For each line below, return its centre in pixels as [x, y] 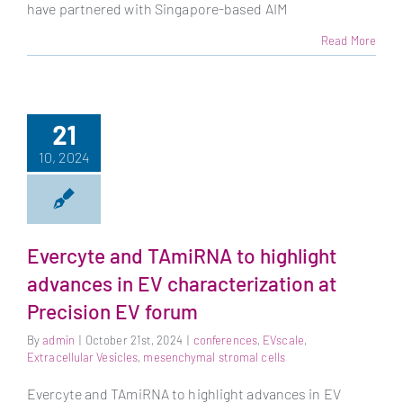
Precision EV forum [112, 311]
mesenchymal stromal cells [214, 358]
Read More [349, 40]
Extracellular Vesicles [83, 358]
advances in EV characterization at [182, 283]
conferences [225, 340]
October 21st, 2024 [134, 340]
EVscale [283, 340]
